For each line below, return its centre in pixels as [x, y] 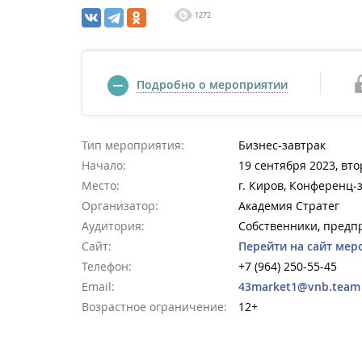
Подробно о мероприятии [212, 84]
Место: [101, 185]
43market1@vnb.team [299, 286]
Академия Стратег [289, 206]
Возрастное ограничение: [154, 307]
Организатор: [120, 206]
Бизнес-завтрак [282, 145]
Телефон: [107, 266]
